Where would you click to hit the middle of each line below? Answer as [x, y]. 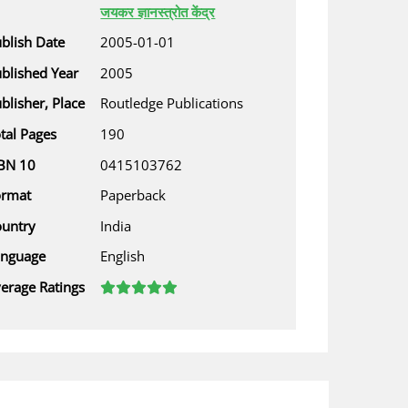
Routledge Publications [172, 103]
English [123, 256]
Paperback [133, 195]
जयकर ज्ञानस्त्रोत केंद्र [158, 11]
